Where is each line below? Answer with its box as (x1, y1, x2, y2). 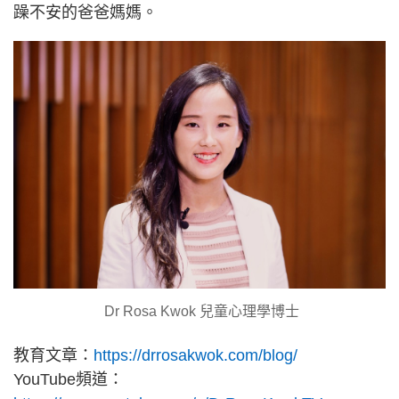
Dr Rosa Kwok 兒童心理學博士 (100, 304, 299, 320)
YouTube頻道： (13, 370, 124, 389)
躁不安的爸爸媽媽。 (13, 3, 158, 21)
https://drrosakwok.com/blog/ (94, 346, 297, 365)
